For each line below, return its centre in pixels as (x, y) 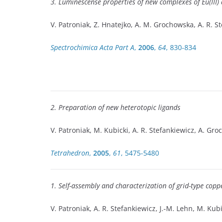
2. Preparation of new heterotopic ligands (115, 108)
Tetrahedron (70, 153)
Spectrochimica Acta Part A (92, 47)
